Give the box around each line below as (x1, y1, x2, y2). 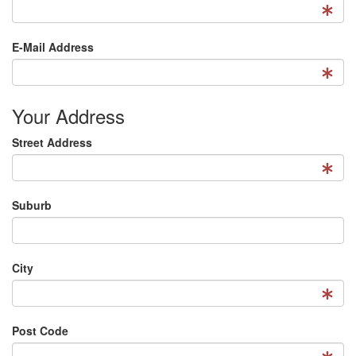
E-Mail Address (12, 39, 94, 55)
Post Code (12, 323, 68, 339)
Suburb (12, 197, 52, 213)
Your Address (12, 102, 125, 130)
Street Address (12, 134, 92, 150)
